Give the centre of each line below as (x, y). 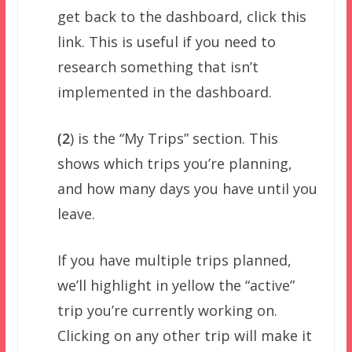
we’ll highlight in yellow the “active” (176, 285)
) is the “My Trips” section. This (174, 138)
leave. (76, 213)
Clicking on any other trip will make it (184, 335)
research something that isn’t (158, 66)
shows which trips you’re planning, (174, 163)
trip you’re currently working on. (167, 310)
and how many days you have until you (187, 188)
